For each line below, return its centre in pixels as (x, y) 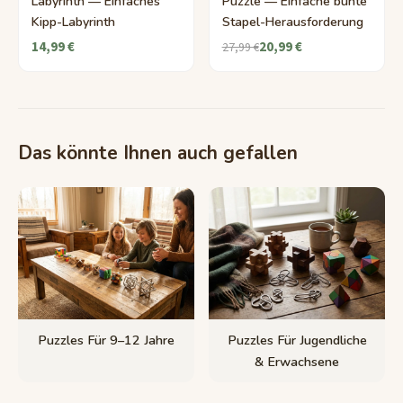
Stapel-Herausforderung (292, 22)
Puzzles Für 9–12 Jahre (106, 340)
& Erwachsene (297, 362)
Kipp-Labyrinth (73, 22)
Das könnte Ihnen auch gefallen (158, 153)
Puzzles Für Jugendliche (297, 340)
